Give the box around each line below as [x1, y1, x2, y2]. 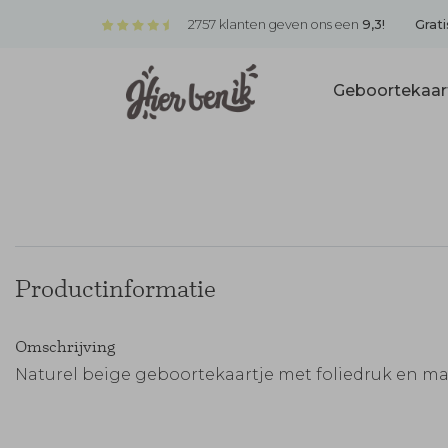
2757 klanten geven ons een [187, 16, 359, 32]
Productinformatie [15, 274, 216, 303]
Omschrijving [15, 336, 115, 356]
